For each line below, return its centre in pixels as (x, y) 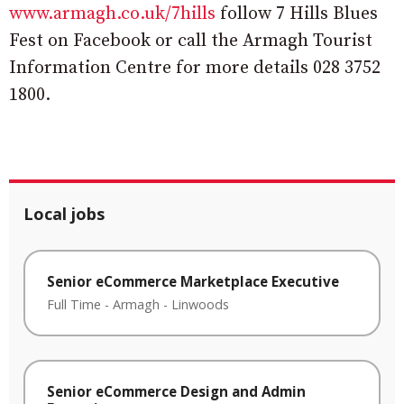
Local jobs (64, 213)
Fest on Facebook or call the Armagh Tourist (191, 41)
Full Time (74, 305)
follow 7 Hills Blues (297, 14)
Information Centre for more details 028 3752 (195, 68)
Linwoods (200, 305)
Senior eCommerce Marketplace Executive (193, 281)
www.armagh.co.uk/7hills (112, 14)
